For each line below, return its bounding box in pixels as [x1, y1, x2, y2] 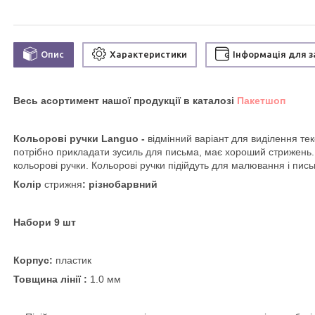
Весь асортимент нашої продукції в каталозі [13, 94, 237, 106]
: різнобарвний [82, 178, 157, 190]
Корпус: [13, 254, 53, 266]
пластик [53, 254, 94, 266]
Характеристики [110, 49, 187, 60]
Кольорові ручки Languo [13, 132, 139, 144]
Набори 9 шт [13, 216, 76, 228]
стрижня [44, 178, 82, 190]
